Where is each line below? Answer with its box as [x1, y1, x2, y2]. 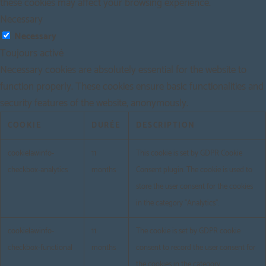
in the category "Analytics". [136, 197, 219, 210]
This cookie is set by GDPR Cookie [136, 147, 242, 160]
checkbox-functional [8, 242, 72, 255]
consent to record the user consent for [136, 242, 255, 255]
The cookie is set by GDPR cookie [136, 225, 240, 238]
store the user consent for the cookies [136, 180, 253, 194]
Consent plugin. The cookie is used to [136, 164, 252, 177]
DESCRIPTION [136, 119, 195, 132]
